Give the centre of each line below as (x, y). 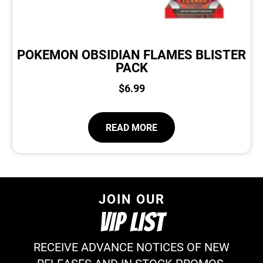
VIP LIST (131, 223)
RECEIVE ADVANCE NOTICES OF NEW (131, 247)
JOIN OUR (131, 198)
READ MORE (131, 127)
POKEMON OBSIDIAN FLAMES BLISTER (131, 54)
